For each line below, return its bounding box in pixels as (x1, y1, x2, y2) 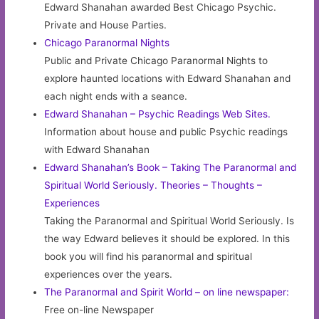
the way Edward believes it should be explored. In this (44, 232, 291, 244)
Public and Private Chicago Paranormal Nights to (44, 54, 268, 66)
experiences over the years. (44, 268, 173, 280)
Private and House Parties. (44, 19, 167, 31)
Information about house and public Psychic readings (44, 125, 288, 137)
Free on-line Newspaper (44, 303, 155, 315)
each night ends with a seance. (44, 90, 188, 102)
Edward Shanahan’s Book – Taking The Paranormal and (44, 161, 297, 173)
